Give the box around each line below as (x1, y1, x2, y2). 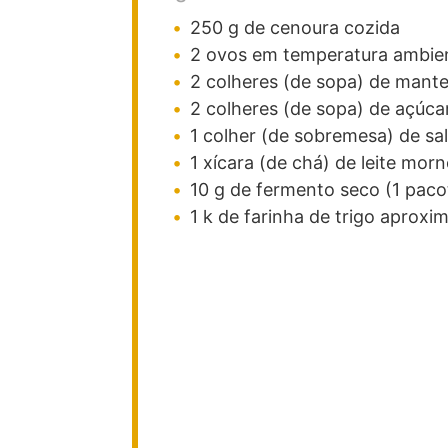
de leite (335, 151, 401, 173)
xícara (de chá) (203, 151, 330, 173)
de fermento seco (230, 178, 380, 200)
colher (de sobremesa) (203, 124, 394, 146)
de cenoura (244, 16, 344, 38)
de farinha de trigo (218, 205, 380, 227)
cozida (344, 16, 400, 38)
